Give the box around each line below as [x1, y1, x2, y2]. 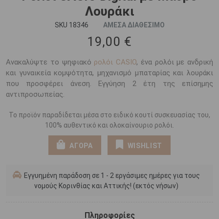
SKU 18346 [54, 21, 88, 29]
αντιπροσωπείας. [6, 90, 65, 99]
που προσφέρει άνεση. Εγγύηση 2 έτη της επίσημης [6, 79, 213, 88]
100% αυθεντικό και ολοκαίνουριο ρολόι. [45, 121, 174, 129]
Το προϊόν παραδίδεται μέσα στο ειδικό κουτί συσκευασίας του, [9, 111, 210, 119]
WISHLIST [127, 142, 163, 150]
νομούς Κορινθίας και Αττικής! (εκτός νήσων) [34, 182, 178, 190]
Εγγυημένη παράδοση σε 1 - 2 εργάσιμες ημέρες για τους [23, 172, 200, 179]
